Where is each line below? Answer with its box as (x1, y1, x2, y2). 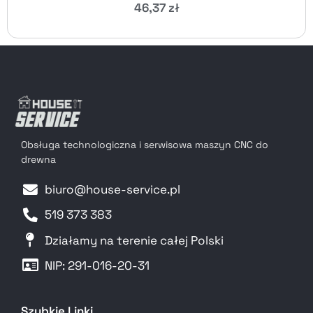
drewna (21, 153, 56, 166)
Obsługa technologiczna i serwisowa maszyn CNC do (21, 138, 268, 152)
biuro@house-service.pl (45, 182, 181, 198)
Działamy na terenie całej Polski (45, 232, 224, 248)
